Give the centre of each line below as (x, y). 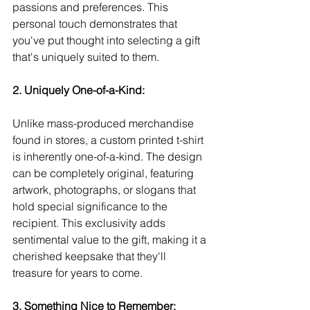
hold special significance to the (91, 206)
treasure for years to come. (77, 273)
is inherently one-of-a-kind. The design (109, 156)
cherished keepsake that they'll (91, 256)
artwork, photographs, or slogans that (106, 190)
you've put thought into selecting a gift (108, 40)
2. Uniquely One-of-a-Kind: (79, 90)
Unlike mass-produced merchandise (104, 123)
